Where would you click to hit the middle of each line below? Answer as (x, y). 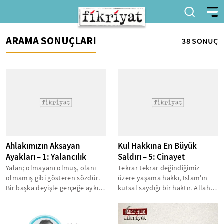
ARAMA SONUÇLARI (51, 41)
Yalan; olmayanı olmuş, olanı (51, 168)
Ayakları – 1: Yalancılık (46, 157)
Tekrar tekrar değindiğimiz (159, 168)
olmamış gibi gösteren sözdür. (53, 178)
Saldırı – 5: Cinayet (151, 157)
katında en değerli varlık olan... (166, 198)
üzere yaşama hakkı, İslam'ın (163, 178)
